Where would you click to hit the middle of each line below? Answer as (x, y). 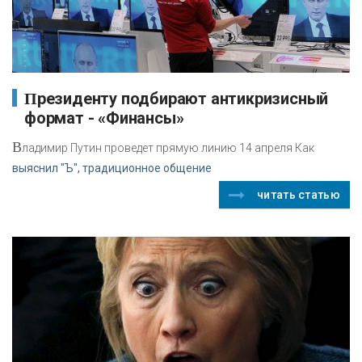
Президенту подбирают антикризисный (31, 98)
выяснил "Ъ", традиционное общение (112, 168)
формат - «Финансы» (104, 118)
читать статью (299, 194)
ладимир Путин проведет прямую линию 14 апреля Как (168, 147)
